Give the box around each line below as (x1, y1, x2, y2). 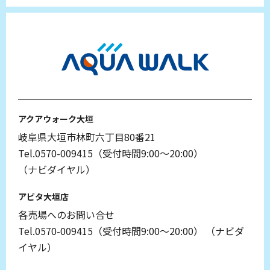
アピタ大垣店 (18, 190, 69, 202)
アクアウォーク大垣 (18, 112, 93, 125)
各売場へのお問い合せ (18, 207, 115, 222)
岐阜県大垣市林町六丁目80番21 (18, 129, 155, 144)
